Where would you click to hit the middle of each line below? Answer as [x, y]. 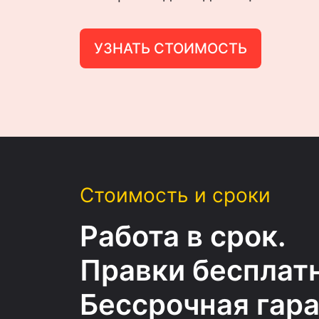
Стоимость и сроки [176, 195]
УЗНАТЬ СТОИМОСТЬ [171, 48]
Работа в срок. [183, 236]
